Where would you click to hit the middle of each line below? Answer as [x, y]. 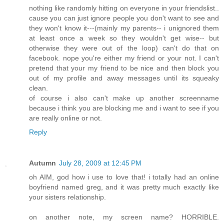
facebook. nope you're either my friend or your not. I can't [124, 58]
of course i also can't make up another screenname [124, 98]
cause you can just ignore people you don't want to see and [124, 18]
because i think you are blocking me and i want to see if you [124, 108]
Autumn [42, 163]
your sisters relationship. [67, 197]
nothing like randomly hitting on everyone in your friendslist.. [124, 8]
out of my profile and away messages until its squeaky [124, 78]
